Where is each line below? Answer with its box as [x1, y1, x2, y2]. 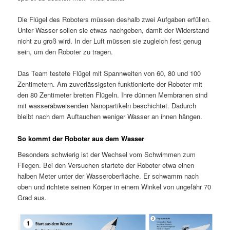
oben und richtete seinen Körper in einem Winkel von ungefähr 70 [17, 182, 212, 192]
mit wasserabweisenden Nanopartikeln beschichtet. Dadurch [17, 101, 197, 111]
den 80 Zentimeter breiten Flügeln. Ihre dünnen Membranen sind [17, 90, 208, 100]
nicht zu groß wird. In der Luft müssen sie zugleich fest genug [17, 36, 202, 46]
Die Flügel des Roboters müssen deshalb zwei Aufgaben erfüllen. [17, 14, 212, 25]
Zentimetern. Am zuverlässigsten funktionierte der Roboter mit [17, 79, 203, 89]
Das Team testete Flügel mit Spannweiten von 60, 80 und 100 [17, 68, 201, 79]
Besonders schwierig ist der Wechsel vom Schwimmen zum [17, 149, 196, 160]
